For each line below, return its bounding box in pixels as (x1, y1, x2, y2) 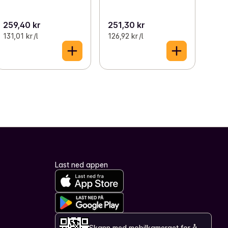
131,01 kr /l (3, 31, 38, 40)
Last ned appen (55, 160, 108, 169)
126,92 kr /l (107, 31, 143, 40)
